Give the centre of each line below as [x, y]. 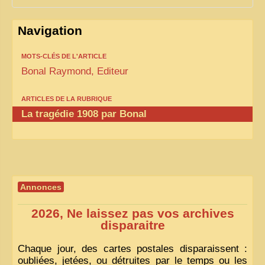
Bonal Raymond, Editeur [75, 71]
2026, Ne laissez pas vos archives [132, 213]
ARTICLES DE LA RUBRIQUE [67, 98]
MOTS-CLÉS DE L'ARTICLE [64, 56]
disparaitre [132, 225]
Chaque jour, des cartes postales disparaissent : [132, 248]
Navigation [50, 30]
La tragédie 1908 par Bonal [84, 114]
